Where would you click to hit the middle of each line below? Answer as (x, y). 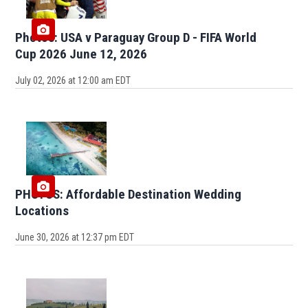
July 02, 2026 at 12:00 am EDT (73, 80)
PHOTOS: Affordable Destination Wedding (129, 194)
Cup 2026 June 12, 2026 (81, 54)
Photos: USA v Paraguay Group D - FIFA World (136, 37)
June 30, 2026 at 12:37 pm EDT (75, 237)
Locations (42, 210)
